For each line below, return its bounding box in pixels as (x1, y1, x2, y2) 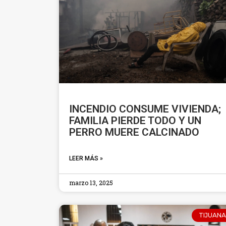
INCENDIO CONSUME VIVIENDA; (69, 102, 221, 115)
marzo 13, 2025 (69, 178, 113, 187)
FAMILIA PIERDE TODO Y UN (69, 114, 201, 127)
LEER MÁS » (69, 154, 103, 162)
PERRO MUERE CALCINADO (69, 126, 199, 138)
